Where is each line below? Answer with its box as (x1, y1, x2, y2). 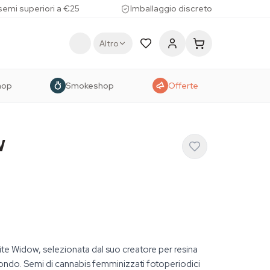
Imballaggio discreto (130, 3, 212, 14)
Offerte (168, 80, 198, 91)
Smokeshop (66, 80, 115, 91)
